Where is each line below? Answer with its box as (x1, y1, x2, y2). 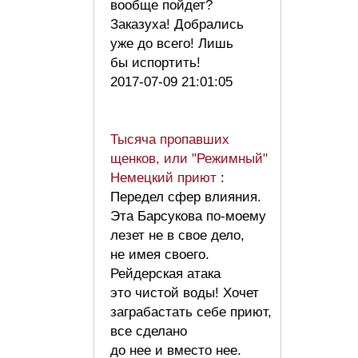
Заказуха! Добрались (110, 16, 244, 32)
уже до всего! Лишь (110, 35, 233, 51)
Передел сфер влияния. (110, 189, 261, 205)
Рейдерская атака (110, 265, 221, 281)
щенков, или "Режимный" (110, 150, 268, 166)
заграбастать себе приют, (110, 304, 272, 320)
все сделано (110, 323, 187, 339)
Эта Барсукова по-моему (110, 208, 266, 224)
